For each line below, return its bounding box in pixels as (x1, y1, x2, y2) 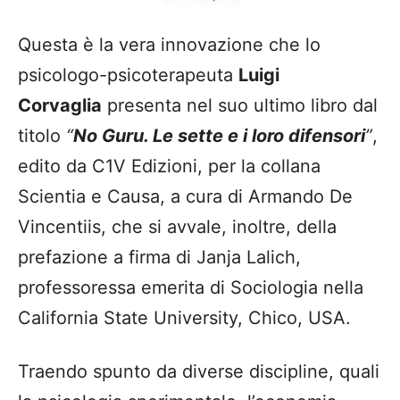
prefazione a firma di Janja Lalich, (18, 246, 301, 269)
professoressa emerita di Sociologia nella (18, 277, 363, 299)
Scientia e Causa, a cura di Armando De (18, 186, 353, 208)
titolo (18, 125, 66, 147)
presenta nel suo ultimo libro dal (102, 95, 378, 117)
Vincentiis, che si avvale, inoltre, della (18, 216, 337, 238)
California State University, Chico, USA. (18, 307, 351, 329)
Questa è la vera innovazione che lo (18, 34, 321, 56)
